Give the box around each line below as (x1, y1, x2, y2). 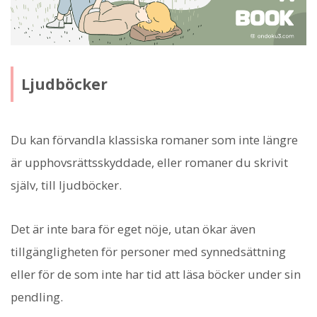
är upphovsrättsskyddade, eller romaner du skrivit (11, 154, 288, 171)
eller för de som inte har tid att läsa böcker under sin (11, 266, 301, 283)
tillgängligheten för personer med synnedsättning (11, 243, 286, 260)
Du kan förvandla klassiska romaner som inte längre (11, 131, 298, 148)
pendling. (11, 289, 63, 306)
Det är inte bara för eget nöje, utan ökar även (11, 221, 255, 238)
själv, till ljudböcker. (11, 176, 122, 193)
